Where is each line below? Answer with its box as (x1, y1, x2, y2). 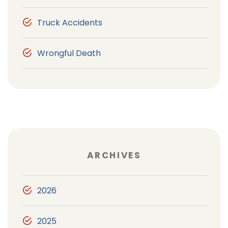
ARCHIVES (87, 149, 141, 161)
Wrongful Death (37, 47, 101, 59)
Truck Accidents (37, 16, 102, 28)
